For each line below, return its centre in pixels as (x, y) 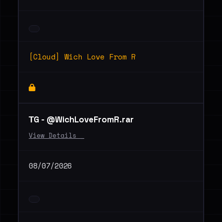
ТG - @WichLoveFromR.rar (81, 119)
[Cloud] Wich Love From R (82, 56)
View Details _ (56, 136)
